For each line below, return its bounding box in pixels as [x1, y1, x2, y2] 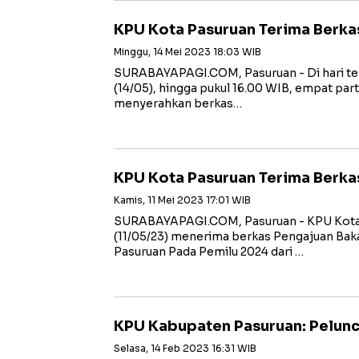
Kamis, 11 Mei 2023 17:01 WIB [114, 194, 251, 206]
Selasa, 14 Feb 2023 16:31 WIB [114, 342, 256, 354]
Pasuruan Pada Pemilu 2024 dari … [114, 244, 304, 259]
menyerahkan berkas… [114, 96, 242, 111]
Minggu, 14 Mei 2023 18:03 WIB [114, 46, 261, 58]
